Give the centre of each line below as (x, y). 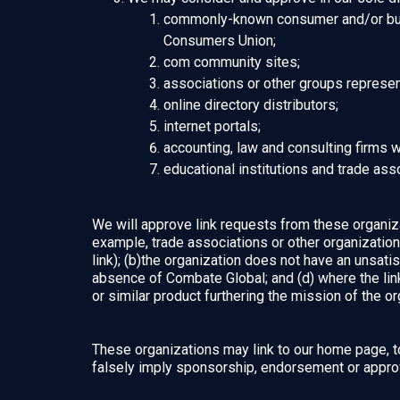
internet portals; (212, 126)
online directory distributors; (251, 105)
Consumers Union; (220, 41)
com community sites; (232, 62)
